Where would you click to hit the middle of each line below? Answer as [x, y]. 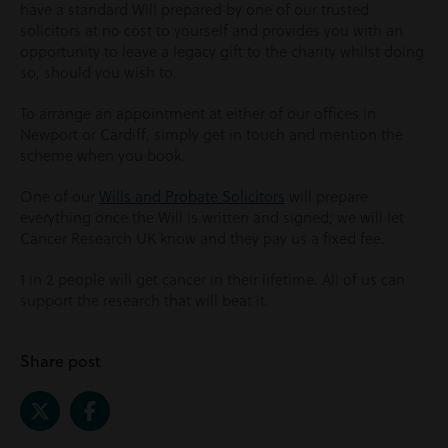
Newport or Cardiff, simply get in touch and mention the [211, 134]
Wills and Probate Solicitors [192, 196]
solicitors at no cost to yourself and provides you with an [211, 30]
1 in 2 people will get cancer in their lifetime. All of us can [212, 279]
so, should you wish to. [98, 72]
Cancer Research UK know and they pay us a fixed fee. [202, 238]
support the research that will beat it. [144, 300]
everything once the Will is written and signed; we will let [212, 217]
